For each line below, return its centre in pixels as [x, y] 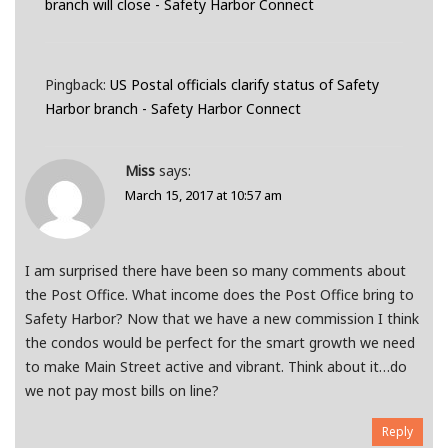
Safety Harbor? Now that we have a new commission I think [222, 319]
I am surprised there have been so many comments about [215, 271]
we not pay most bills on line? [122, 391]
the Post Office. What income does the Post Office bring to [219, 295]
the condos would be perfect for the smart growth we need [220, 343]
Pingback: [77, 85]
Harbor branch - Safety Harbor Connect [173, 109]
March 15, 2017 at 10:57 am [203, 195]
